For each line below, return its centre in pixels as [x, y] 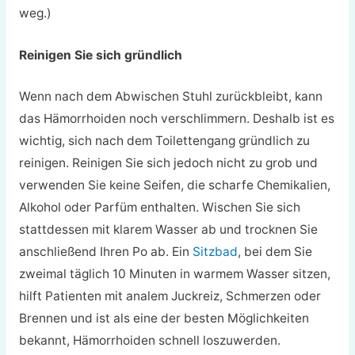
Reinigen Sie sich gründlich [100, 55]
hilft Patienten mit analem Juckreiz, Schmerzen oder [170, 296]
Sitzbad [215, 252]
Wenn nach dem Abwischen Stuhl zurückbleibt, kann [170, 97]
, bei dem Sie [275, 252]
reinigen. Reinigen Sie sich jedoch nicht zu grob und [168, 163]
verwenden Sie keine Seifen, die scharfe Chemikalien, [174, 185]
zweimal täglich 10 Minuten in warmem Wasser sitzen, [174, 274]
